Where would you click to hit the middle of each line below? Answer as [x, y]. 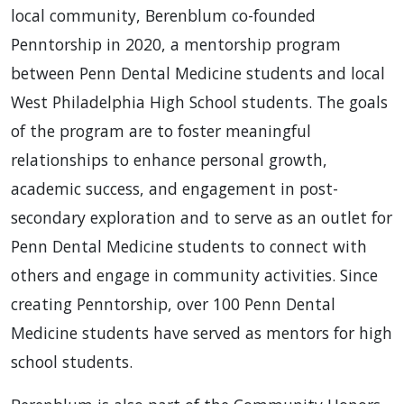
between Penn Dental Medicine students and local [198, 73]
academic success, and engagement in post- [174, 189]
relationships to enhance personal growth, [169, 160]
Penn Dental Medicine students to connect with [189, 247]
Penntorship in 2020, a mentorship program [176, 45]
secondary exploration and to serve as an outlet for [202, 218]
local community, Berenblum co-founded [163, 16]
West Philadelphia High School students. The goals [199, 102]
